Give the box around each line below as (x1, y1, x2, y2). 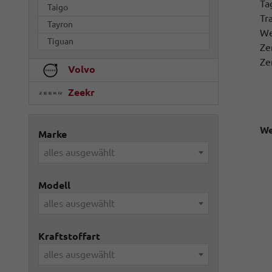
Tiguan (47, 36, 73, 47)
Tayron (47, 19, 73, 30)
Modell (38, 180, 70, 191)
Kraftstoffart (38, 231, 100, 242)
